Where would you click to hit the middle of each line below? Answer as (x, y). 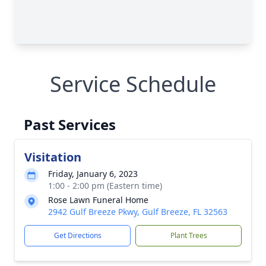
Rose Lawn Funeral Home (98, 200)
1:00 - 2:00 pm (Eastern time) (105, 186)
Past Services (70, 124)
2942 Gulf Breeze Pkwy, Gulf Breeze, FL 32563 (138, 212)
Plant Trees (189, 235)
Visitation (53, 157)
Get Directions (77, 235)
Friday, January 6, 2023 (93, 174)
